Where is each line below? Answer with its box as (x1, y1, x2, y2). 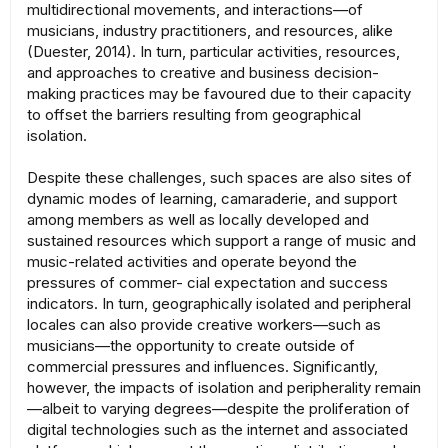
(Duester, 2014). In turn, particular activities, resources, (27, 42, 400, 62)
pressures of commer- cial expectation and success (27, 273, 388, 293)
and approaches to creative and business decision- (27, 63, 379, 83)
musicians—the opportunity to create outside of (27, 336, 355, 356)
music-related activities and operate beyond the (27, 252, 357, 272)
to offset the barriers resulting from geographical (27, 105, 361, 125)
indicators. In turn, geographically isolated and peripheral (27, 294, 411, 314)
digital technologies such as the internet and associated (27, 420, 408, 440)
